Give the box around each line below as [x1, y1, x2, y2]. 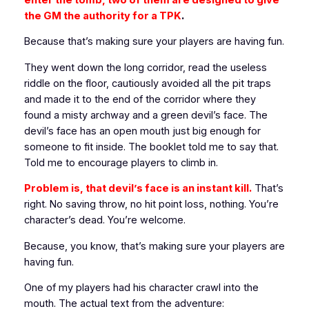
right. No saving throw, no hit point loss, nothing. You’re [23, 198, 279, 211]
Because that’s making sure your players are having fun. [23, 35, 284, 48]
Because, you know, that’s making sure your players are [23, 239, 285, 252]
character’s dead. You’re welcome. [23, 214, 186, 227]
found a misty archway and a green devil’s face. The [23, 108, 268, 121]
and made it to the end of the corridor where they [23, 92, 256, 106]
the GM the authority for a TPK [23, 9, 181, 22]
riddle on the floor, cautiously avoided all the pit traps [23, 77, 271, 90]
